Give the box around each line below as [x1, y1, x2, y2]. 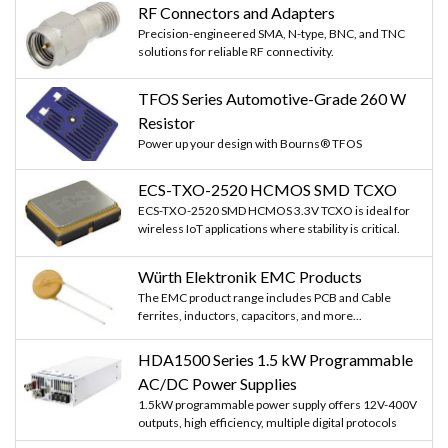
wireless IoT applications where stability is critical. [138, 221, 400, 237]
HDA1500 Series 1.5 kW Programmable [138, 350, 413, 370]
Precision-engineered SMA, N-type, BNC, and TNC [138, 26, 405, 42]
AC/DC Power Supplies [138, 374, 297, 394]
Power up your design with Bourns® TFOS [138, 136, 362, 152]
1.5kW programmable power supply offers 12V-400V [138, 397, 417, 413]
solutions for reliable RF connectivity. [138, 44, 334, 60]
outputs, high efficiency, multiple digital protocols [138, 415, 397, 431]
